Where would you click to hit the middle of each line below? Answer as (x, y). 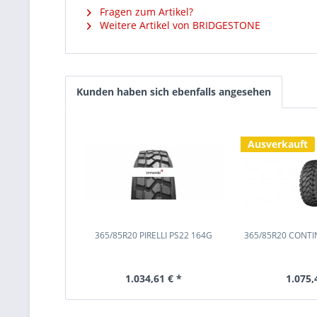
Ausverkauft (277, 144)
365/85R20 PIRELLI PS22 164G (153, 235)
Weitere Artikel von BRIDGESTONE (179, 25)
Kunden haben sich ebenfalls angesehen (174, 92)
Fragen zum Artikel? (145, 12)
